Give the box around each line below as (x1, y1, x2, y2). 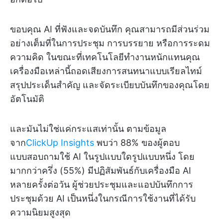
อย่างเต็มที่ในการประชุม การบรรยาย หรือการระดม (10, 38, 210, 48)
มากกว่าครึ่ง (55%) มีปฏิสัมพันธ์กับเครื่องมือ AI (10, 165, 191, 176)
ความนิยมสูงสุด (10, 207, 71, 218)
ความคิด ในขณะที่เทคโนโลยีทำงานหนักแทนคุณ (10, 52, 200, 62)
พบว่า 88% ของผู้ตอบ (94, 137, 180, 148)
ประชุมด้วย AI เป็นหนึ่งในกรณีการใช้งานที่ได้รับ (10, 193, 196, 204)
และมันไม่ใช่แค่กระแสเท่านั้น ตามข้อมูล (10, 123, 166, 134)
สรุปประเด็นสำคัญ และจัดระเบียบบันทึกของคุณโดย (10, 80, 210, 90)
